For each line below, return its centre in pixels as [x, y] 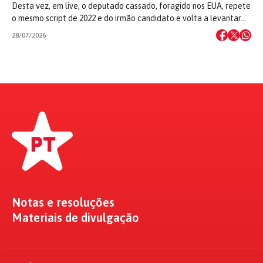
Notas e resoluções [63, 202]
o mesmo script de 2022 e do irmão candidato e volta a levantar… [129, 18]
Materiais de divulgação [75, 217]
